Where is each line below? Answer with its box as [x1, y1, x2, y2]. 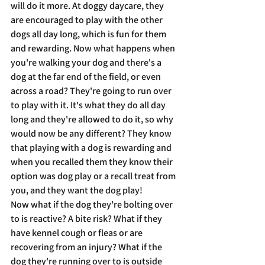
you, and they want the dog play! [11, 184, 144, 196]
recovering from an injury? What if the [11, 241, 164, 253]
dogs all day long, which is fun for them [11, 28, 168, 40]
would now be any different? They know [11, 127, 173, 140]
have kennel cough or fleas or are [11, 227, 144, 239]
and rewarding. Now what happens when [11, 42, 177, 54]
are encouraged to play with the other [11, 14, 164, 26]
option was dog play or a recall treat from [11, 170, 177, 182]
